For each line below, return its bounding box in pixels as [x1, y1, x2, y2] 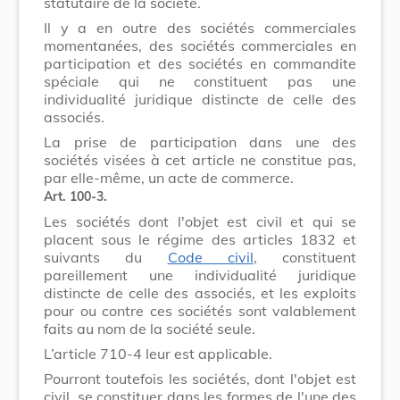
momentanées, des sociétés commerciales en [44, 36, 356, 54]
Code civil [167, 247, 254, 266]
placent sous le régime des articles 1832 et [44, 229, 356, 248]
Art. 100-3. [44, 187, 107, 204]
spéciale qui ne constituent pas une [44, 71, 356, 90]
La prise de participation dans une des [44, 132, 356, 151]
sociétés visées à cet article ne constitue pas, [44, 150, 356, 169]
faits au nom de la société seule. [44, 319, 255, 337]
